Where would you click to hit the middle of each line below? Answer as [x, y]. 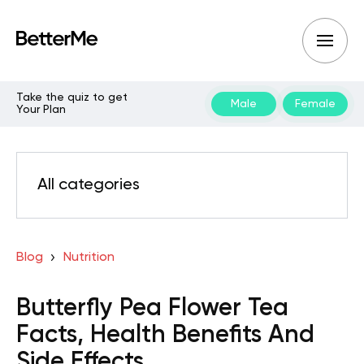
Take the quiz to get [72, 97]
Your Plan [41, 110]
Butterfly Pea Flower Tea [152, 309]
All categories [89, 185]
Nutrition [89, 258]
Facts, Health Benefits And [165, 336]
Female [315, 104]
